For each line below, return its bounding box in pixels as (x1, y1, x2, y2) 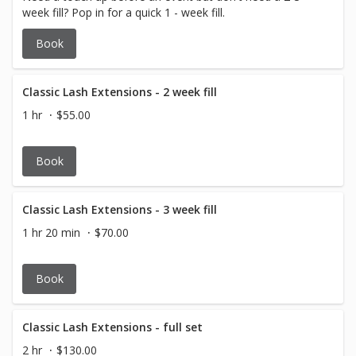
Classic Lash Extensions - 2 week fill (22, 84, 217, 99)
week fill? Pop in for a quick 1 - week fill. (22, 5, 225, 20)
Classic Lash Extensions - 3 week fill (22, 202, 217, 217)
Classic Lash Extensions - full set (22, 319, 203, 335)
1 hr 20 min (22, 225, 80, 240)
